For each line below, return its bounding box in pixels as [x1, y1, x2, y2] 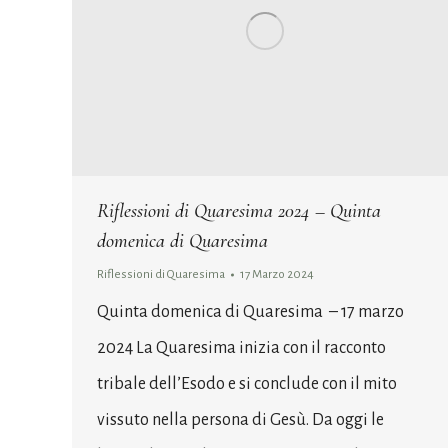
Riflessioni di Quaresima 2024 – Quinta [97, 198, 381, 223]
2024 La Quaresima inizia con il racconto [97, 338, 386, 357]
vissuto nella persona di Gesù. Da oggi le [97, 410, 384, 429]
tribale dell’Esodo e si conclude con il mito [97, 374, 397, 393]
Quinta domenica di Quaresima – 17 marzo [97, 302, 404, 321]
